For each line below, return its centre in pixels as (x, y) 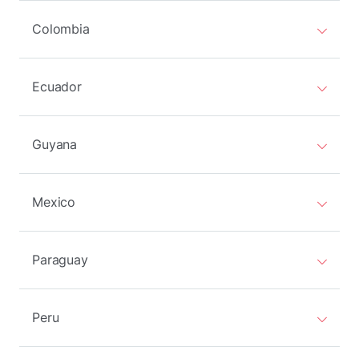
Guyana (55, 144)
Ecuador (57, 87)
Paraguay (60, 260)
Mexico (54, 202)
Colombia (61, 29)
